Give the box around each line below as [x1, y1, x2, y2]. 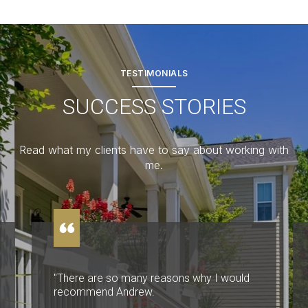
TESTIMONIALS [120, 67, 188, 78]
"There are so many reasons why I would [54, 271, 250, 285]
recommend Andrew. [54, 285, 155, 298]
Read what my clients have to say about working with [19, 142, 289, 157]
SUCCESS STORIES [62, 93, 246, 120]
